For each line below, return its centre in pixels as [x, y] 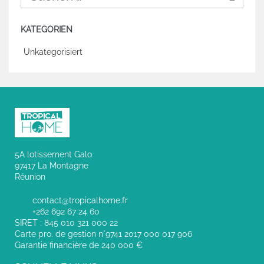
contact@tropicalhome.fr [80, 200]
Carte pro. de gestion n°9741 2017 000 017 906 [103, 234]
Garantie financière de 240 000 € [79, 245]
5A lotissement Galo [53, 154]
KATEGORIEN [47, 29]
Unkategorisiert [53, 52]
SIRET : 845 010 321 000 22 [66, 222]
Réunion [30, 176]
